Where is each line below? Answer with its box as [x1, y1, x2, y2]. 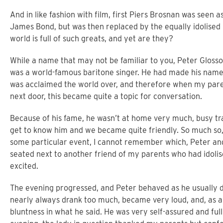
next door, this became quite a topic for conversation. [10, 92, 202, 101]
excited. [10, 161, 38, 171]
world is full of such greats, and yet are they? [10, 34, 173, 43]
